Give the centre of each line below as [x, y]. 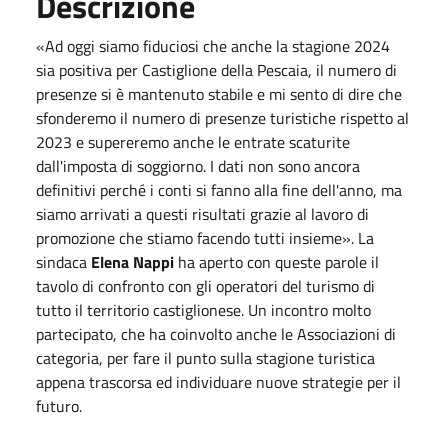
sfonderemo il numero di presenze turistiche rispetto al [222, 117]
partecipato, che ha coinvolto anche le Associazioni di [216, 333]
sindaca [63, 261]
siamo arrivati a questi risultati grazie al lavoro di [202, 213]
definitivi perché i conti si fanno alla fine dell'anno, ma [219, 189]
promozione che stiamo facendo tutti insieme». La [205, 237]
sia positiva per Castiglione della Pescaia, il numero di [216, 69]
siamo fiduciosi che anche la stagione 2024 [242, 45]
